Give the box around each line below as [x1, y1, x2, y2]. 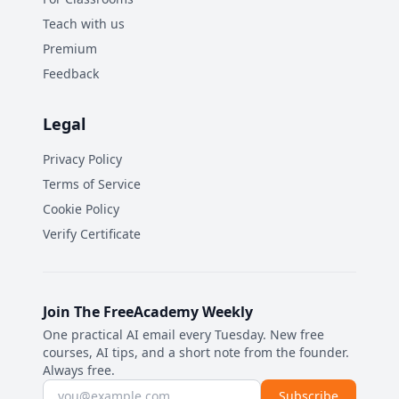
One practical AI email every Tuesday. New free [43, 326, 324, 343]
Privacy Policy [43, 151, 122, 167]
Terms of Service [43, 175, 141, 192]
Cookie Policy [43, 200, 119, 217]
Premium [43, 40, 97, 57]
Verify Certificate [43, 225, 141, 242]
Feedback [43, 65, 99, 82]
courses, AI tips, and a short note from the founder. [43, 344, 349, 361]
